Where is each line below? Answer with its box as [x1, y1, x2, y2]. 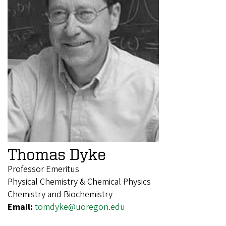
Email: [8, 200, 35, 213]
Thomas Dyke [8, 145, 106, 162]
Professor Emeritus [8, 162, 79, 176]
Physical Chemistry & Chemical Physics [8, 175, 151, 188]
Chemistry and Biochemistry [8, 188, 112, 201]
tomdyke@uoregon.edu [35, 200, 125, 213]
